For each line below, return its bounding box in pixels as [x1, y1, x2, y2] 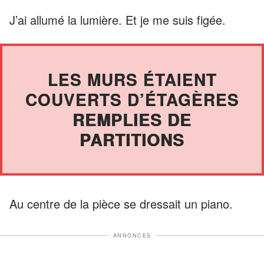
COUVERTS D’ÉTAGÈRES [25, 87, 239, 111]
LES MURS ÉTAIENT [47, 67, 217, 91]
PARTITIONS [80, 127, 184, 151]
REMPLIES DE [72, 107, 192, 131]
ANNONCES [113, 231, 151, 239]
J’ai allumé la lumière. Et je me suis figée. [9, 11, 226, 28]
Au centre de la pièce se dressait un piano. [9, 194, 233, 212]
